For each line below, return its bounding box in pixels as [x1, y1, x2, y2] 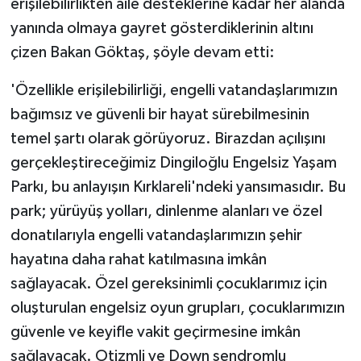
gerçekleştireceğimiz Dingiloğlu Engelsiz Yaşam [10, 155, 337, 172]
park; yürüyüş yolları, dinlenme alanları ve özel [10, 203, 322, 220]
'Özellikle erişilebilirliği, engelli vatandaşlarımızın [10, 82, 338, 99]
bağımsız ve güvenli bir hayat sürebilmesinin [10, 106, 309, 123]
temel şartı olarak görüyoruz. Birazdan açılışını [10, 131, 326, 147]
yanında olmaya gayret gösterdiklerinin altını [10, 20, 313, 37]
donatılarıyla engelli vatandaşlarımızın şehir [10, 227, 302, 244]
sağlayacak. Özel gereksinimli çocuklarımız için [10, 276, 327, 293]
